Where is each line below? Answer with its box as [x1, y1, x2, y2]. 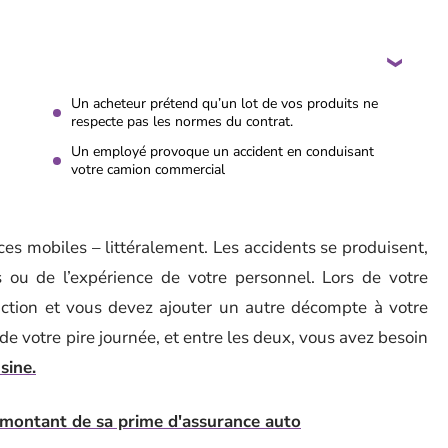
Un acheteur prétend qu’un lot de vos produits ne [71, 94, 378, 113]
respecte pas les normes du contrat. [71, 112, 293, 131]
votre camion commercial [71, 160, 225, 179]
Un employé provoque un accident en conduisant [71, 142, 374, 161]
